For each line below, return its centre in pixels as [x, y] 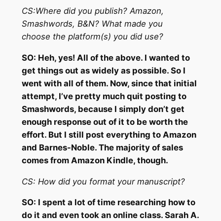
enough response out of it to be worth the [105, 122]
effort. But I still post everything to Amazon [109, 134]
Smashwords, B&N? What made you [92, 24]
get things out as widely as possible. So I [103, 70]
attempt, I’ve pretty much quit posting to [104, 96]
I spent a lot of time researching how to [116, 203]
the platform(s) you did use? [108, 37]
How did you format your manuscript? [111, 181]
